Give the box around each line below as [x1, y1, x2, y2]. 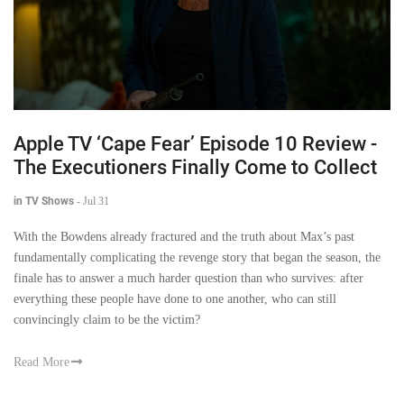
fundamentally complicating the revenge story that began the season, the [14, 250, 381, 264]
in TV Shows [14, 194, 74, 207]
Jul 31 [83, 194, 109, 207]
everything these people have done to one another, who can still [14, 291, 336, 306]
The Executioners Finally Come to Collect [14, 155, 377, 179]
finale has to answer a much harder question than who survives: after [14, 271, 363, 285]
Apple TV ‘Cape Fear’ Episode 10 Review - [14, 132, 377, 155]
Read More [14, 354, 69, 369]
